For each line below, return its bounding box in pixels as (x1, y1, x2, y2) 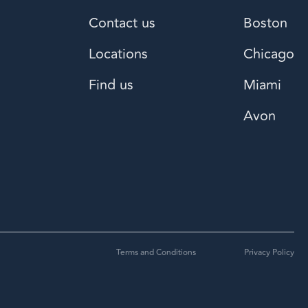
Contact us (89, 12, 156, 34)
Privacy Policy (244, 245, 294, 259)
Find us (89, 74, 134, 96)
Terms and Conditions (116, 245, 196, 259)
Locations (89, 43, 148, 65)
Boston (243, 12, 287, 34)
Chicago (243, 43, 294, 65)
